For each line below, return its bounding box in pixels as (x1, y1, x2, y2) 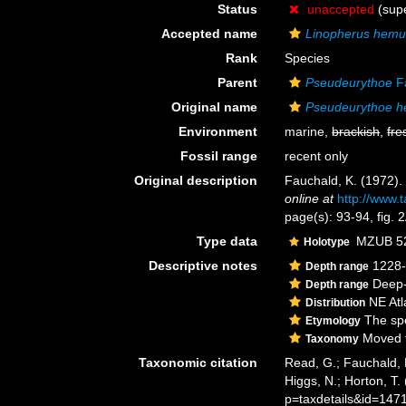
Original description (134, 173, 258, 188)
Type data (197, 234, 258, 248)
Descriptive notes (149, 258, 258, 273)
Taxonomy (305, 333, 360, 345)
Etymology (305, 314, 362, 327)
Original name (171, 100, 258, 114)
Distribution (305, 296, 366, 309)
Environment (179, 124, 258, 139)
